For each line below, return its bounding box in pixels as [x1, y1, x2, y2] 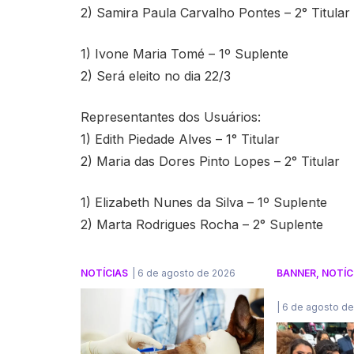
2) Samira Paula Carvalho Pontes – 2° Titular [81, 5, 350, 21]
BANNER [276, 267, 316, 279]
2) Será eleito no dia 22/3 [81, 68, 231, 84]
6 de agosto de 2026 [137, 267, 235, 279]
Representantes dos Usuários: [81, 109, 261, 125]
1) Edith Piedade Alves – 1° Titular [81, 131, 280, 147]
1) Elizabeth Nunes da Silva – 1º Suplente [81, 194, 327, 210]
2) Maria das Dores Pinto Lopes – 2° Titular [81, 153, 340, 169]
